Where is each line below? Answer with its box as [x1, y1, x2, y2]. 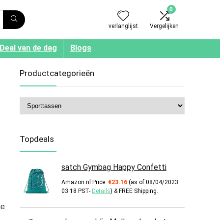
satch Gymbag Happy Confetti [61, 163, 166, 172]
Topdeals [20, 134, 54, 144]
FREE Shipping [119, 188, 157, 194]
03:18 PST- [61, 188, 92, 194]
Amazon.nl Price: [61, 179, 108, 186]
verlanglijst [109, 22, 138, 29]
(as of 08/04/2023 [127, 179, 178, 186]
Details [92, 188, 110, 194]
